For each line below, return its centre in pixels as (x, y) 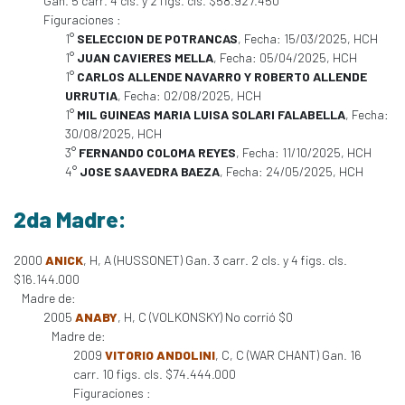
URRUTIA (91, 95)
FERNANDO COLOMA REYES (157, 152)
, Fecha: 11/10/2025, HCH (304, 152)
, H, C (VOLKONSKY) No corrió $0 (205, 317)
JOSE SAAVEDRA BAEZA (150, 171)
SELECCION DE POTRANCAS (157, 38)
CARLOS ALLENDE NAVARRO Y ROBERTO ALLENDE (222, 76)
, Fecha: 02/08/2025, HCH (189, 95)
